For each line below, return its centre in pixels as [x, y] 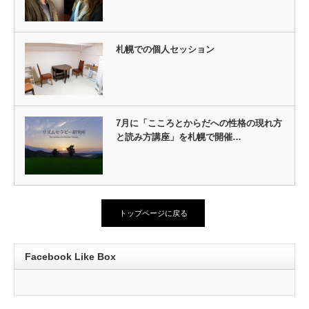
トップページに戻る [153, 213]
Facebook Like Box [70, 256]
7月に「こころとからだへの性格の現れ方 [199, 123]
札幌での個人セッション [165, 50]
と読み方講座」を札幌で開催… [178, 137]
